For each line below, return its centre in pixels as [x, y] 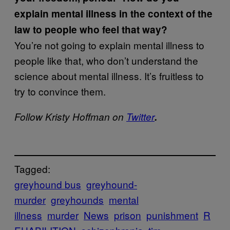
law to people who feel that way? [91, 30]
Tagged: [32, 168]
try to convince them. [60, 91]
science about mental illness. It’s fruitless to [109, 76]
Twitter [140, 117]
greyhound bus [48, 184]
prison [128, 215]
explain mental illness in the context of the [113, 14]
